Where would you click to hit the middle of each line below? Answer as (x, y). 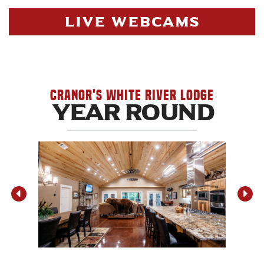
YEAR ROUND (132, 113)
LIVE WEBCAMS (132, 22)
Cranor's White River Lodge (132, 95)
